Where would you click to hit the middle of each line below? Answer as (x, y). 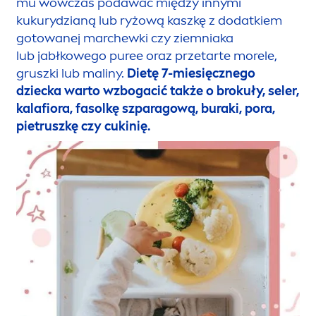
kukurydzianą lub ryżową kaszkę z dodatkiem (149, 20)
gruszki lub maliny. (72, 73)
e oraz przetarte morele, (207, 55)
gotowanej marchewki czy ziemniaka (125, 38)
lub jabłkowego (63, 55)
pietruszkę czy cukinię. (83, 126)
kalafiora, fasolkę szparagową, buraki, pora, (146, 108)
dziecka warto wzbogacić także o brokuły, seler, (158, 91)
